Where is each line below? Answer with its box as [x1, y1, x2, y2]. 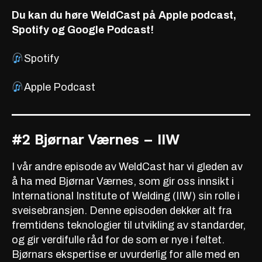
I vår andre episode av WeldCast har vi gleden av [12, 160, 243, 173]
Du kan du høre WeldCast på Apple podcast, [12, 9, 236, 21]
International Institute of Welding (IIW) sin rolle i [12, 189, 240, 202]
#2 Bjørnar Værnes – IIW [12, 131, 179, 148]
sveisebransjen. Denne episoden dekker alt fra [12, 204, 232, 216]
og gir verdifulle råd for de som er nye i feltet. [12, 233, 225, 246]
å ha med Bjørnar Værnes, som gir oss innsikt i [12, 175, 234, 187]
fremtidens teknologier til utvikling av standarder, [12, 219, 246, 231]
